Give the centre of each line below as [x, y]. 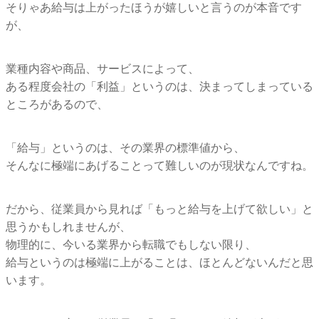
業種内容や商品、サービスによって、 [103, 68]
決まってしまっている [256, 86]
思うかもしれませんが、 [68, 226]
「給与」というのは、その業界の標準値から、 [125, 147]
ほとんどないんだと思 [256, 262]
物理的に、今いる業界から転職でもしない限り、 [131, 244]
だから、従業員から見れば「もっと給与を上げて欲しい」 [154, 209]
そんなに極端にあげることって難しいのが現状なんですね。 [159, 165]
